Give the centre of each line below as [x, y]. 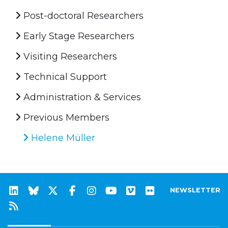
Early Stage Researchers [78, 36]
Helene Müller [62, 138]
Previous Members [65, 117]
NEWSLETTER [195, 190]
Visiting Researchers [69, 56]
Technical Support [64, 77]
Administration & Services [81, 97]
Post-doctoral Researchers [82, 16]
